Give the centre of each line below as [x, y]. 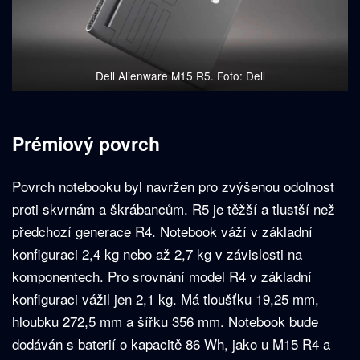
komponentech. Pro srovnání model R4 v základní [162, 276]
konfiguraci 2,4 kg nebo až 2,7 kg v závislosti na [157, 254]
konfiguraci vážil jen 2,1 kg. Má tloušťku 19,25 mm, [166, 299]
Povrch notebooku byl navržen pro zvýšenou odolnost [173, 186]
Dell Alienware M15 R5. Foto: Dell [180, 76]
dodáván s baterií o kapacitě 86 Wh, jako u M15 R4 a [171, 344]
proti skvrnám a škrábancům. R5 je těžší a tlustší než [174, 209]
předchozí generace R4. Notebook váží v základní [162, 231]
